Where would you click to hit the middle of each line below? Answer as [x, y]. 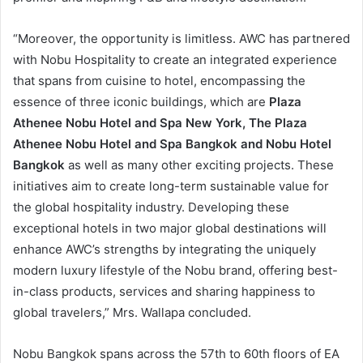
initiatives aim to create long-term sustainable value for [171, 186]
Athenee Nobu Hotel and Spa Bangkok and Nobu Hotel [172, 143]
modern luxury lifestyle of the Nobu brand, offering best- [175, 270]
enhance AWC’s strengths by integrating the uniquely [164, 249]
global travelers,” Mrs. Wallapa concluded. [132, 312]
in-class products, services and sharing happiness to [164, 291]
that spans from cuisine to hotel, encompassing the [159, 80]
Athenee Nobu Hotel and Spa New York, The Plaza [160, 122]
